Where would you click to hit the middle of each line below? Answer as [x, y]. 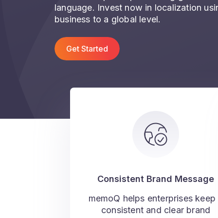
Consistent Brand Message [156, 179]
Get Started [87, 49]
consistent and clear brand [156, 210]
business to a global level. [108, 19]
